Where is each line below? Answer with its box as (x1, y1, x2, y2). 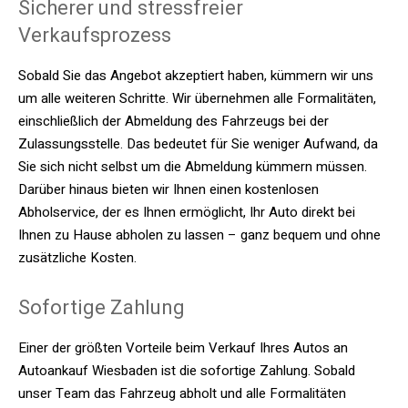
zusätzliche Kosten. (18, 248, 137, 268)
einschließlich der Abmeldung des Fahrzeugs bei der (18, 111, 329, 131)
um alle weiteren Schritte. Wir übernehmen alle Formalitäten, (18, 88, 376, 108)
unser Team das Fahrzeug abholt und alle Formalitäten (18, 383, 346, 403)
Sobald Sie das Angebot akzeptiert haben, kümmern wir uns (18, 66, 373, 86)
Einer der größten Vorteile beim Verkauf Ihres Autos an (18, 338, 348, 358)
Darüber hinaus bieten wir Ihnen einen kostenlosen (18, 179, 319, 199)
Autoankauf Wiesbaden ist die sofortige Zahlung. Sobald (18, 361, 355, 381)
